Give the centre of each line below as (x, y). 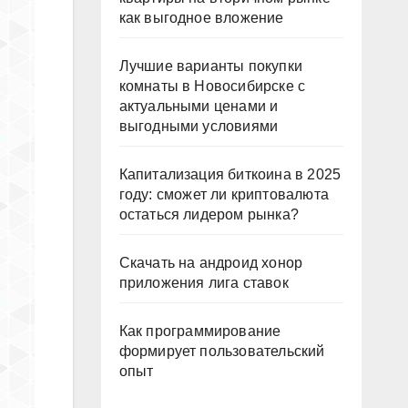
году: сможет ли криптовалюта (224, 194)
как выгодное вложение (201, 18)
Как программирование (200, 331)
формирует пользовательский (222, 351)
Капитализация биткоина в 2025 (230, 174)
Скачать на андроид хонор (211, 263)
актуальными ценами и (199, 106)
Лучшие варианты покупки (211, 66)
